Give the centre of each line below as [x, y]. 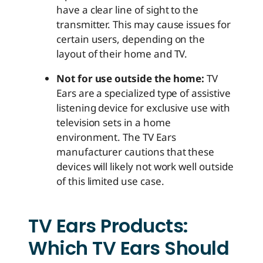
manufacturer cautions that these [136, 151]
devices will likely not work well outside [145, 166]
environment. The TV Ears [116, 137]
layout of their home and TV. [122, 53]
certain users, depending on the [131, 39]
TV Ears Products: [108, 225]
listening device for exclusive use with [143, 107]
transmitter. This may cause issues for [144, 24]
